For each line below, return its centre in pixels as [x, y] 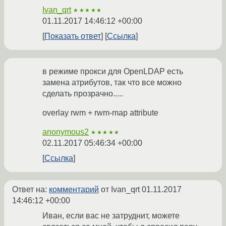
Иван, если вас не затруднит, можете [111, 216]
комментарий [74, 190]
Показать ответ [73, 36]
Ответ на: [31, 190]
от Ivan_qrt [120, 190]
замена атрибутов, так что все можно [112, 83]
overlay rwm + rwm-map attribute [100, 113]
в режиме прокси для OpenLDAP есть [113, 72]
